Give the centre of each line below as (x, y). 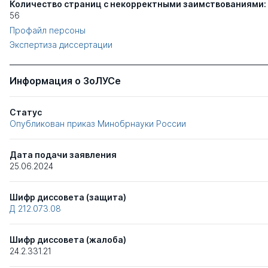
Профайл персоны (48, 31)
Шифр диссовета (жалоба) (68, 240)
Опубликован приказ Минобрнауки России (98, 124)
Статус (26, 112)
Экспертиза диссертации (61, 45)
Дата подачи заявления (63, 155)
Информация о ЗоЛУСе (65, 81)
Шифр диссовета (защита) (68, 197)
